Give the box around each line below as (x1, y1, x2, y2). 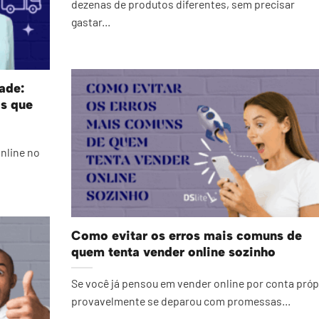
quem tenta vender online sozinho (71, 244, 276, 260)
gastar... (71, 15, 110, 29)
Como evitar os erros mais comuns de (71, 227, 302, 244)
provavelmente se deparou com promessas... (71, 294, 291, 308)
